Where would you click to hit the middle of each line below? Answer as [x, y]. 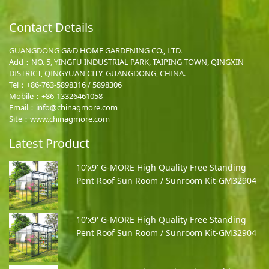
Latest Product [49, 143]
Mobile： [25, 96]
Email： [23, 107]
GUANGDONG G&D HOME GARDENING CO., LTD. [95, 50]
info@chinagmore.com [77, 107]
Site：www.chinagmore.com [59, 119]
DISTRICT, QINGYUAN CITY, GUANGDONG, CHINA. [97, 73]
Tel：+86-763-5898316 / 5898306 [65, 84]
